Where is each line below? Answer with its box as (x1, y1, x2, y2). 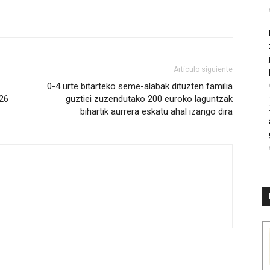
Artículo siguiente (174, 65, 233, 74)
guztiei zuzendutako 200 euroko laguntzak (66, 93, 233, 105)
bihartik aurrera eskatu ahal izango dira (80, 106, 233, 118)
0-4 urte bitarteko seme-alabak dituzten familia (47, 81, 233, 92)
